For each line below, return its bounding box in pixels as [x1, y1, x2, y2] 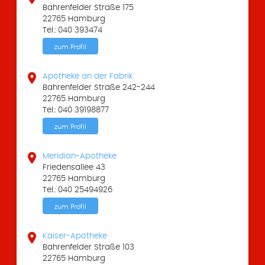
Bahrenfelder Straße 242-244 [43, 83, 156, 92]
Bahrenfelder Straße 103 [43, 243, 135, 251]
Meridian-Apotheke [43, 151, 117, 160]
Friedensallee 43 [43, 163, 106, 172]
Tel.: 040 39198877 [43, 105, 109, 114]
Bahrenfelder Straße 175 [43, 3, 134, 12]
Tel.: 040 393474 [43, 25, 103, 34]
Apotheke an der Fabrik [43, 72, 133, 80]
